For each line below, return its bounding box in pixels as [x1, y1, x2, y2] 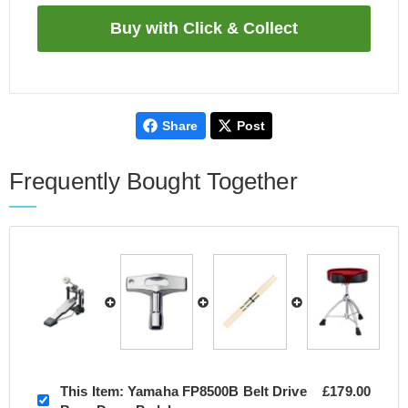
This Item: [60, 382, 124, 399]
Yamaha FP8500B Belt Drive [124, 382, 307, 399]
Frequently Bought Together [9, 168, 298, 195]
